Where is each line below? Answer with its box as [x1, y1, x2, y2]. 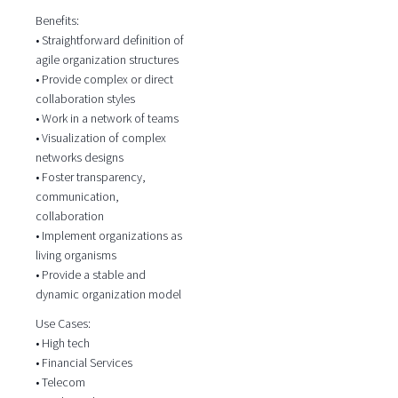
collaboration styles [35, 91, 135, 107]
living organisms [35, 247, 116, 264]
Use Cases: [35, 314, 91, 331]
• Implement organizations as [35, 227, 182, 244]
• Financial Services [35, 354, 132, 370]
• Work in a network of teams [35, 110, 179, 127]
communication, [35, 188, 119, 205]
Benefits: [35, 12, 79, 29]
